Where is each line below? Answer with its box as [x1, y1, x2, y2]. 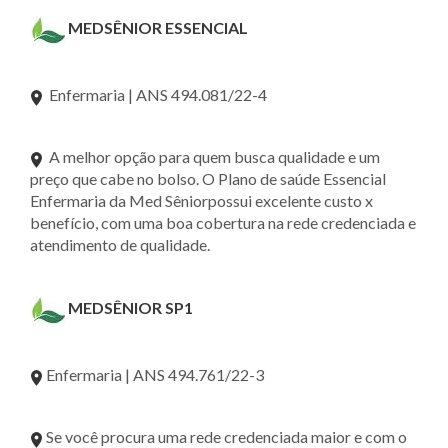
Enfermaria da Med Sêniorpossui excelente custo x [30, 190, 373, 210]
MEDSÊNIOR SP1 [68, 297, 193, 317]
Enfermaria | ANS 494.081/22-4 [43, 84, 267, 104]
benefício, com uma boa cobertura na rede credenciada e [30, 212, 416, 232]
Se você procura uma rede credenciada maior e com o [43, 426, 407, 446]
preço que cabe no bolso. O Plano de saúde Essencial [30, 168, 386, 188]
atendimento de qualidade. [30, 234, 210, 254]
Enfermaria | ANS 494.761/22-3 [43, 364, 264, 384]
